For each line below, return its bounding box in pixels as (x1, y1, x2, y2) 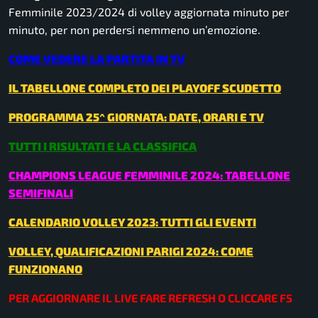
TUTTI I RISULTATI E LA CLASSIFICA (9, 139, 197, 153)
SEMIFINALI (9, 186, 73, 200)
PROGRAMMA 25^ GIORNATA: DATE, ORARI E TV (9, 110, 264, 124)
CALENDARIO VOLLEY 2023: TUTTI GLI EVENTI (9, 215, 256, 229)
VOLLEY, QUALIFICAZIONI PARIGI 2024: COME (9, 244, 253, 258)
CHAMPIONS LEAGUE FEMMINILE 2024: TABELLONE (9, 168, 290, 182)
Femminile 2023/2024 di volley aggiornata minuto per (9, 5, 289, 19)
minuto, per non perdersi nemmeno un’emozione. (9, 23, 261, 37)
